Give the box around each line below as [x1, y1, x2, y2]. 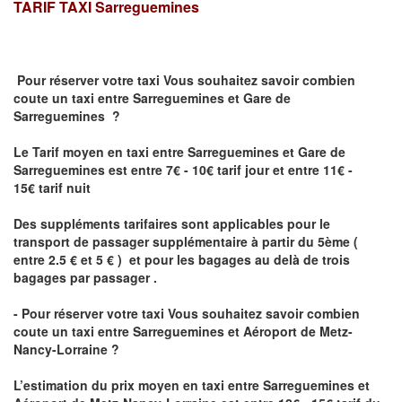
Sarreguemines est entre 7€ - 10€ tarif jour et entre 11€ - [13, 161, 353, 179]
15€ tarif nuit [13, 179, 94, 197]
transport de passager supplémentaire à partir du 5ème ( [13, 232, 358, 251]
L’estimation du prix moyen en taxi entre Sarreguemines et [13, 376, 370, 395]
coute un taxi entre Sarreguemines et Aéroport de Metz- [13, 322, 353, 341]
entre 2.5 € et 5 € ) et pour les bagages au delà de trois [13, 250, 350, 269]
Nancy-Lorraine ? [13, 340, 119, 359]
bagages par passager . [13, 268, 157, 287]
